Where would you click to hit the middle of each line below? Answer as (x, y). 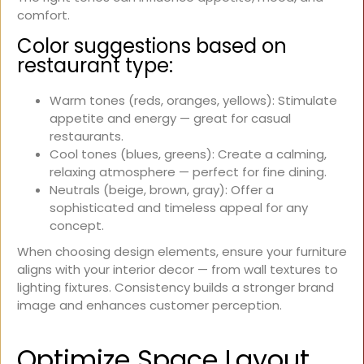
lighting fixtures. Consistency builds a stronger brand (175, 288)
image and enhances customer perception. (149, 305)
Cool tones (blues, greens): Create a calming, (188, 154)
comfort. (43, 15)
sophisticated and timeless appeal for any (179, 208)
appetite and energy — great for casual (170, 119)
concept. (77, 226)
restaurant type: (95, 66)
